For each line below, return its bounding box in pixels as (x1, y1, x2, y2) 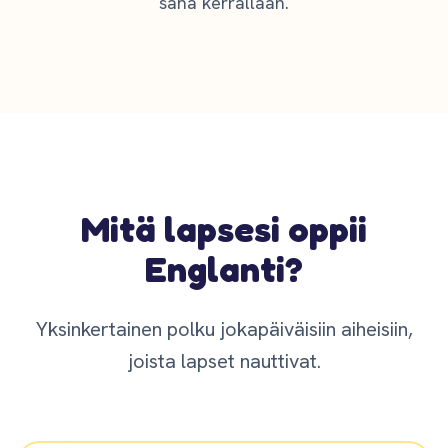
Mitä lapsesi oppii (81, 207, 367, 250)
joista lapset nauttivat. (127, 348, 321, 374)
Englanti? (145, 247, 303, 290)
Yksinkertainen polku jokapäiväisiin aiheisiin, (35, 316, 413, 342)
